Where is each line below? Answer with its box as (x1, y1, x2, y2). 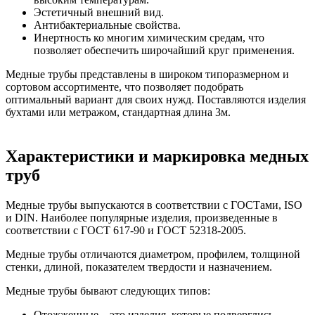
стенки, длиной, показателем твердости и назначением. (6, 260, 272, 273)
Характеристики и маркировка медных (6, 146, 309, 165)
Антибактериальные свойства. (34, 18, 181, 31)
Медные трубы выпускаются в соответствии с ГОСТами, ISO (6, 198, 302, 211)
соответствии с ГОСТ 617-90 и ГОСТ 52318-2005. (6, 224, 246, 236)
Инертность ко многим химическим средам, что (34, 31, 264, 44)
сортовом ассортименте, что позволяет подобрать (6, 80, 243, 93)
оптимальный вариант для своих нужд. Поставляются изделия (6, 93, 306, 105)
